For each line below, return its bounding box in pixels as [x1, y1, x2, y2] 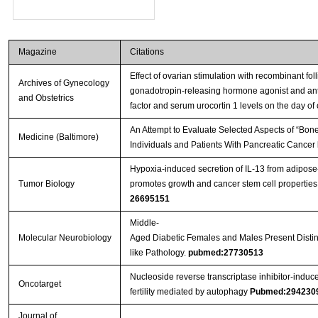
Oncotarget [18, 278, 61, 289]
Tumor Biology [18, 178, 75, 189]
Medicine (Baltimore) [18, 131, 99, 142]
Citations [129, 46, 164, 57]
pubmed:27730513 [187, 247, 263, 258]
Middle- [129, 217, 159, 228]
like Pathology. [129, 247, 188, 258]
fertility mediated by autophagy [129, 286, 250, 297]
